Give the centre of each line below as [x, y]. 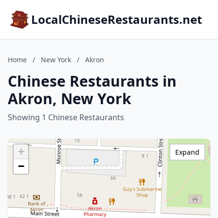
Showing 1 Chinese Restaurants [66, 117]
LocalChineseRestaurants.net [117, 19]
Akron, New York [70, 99]
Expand [187, 152]
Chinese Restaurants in [92, 81]
